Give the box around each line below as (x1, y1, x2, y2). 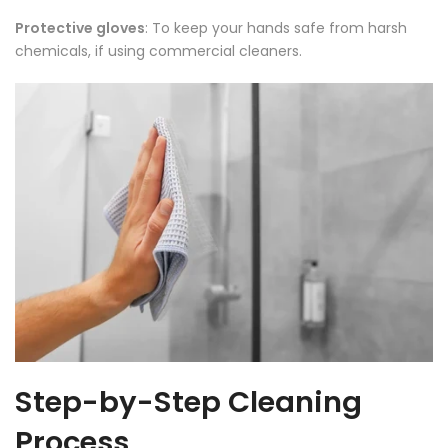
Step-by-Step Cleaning (15, 381, 362, 422)
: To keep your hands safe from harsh (145, 18, 407, 39)
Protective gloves (15, 18, 145, 39)
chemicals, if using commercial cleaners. (15, 41, 302, 62)
